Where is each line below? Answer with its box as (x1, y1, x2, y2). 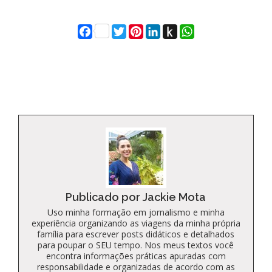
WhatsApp (194, 20, 263, 41)
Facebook (92, 20, 155, 41)
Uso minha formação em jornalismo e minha (47, 206, 225, 218)
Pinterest (143, 20, 205, 41)
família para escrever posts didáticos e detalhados (37, 228, 235, 240)
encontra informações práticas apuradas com (46, 250, 226, 262)
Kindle (177, 49, 219, 70)
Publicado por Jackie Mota (66, 190, 206, 203)
